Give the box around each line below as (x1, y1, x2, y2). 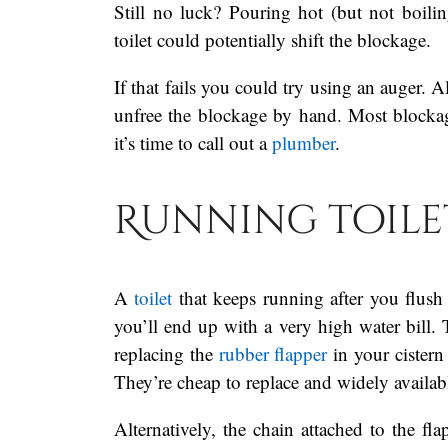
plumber (272, 130, 335, 156)
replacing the (114, 340, 219, 366)
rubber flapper (218, 340, 328, 366)
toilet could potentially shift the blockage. (114, 27, 437, 53)
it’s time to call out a (114, 130, 272, 156)
